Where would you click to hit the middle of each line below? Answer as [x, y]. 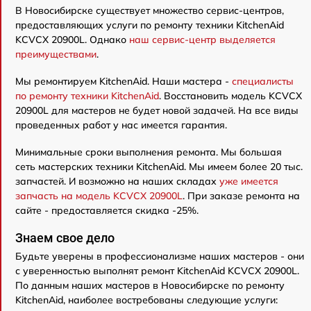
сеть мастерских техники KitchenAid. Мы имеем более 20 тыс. [159, 167]
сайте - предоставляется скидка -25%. [107, 210]
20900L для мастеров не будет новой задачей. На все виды [157, 110]
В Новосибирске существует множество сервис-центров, [150, 10]
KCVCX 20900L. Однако [72, 40]
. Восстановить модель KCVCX [230, 96]
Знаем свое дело [65, 238]
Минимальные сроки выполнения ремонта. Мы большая [149, 152]
